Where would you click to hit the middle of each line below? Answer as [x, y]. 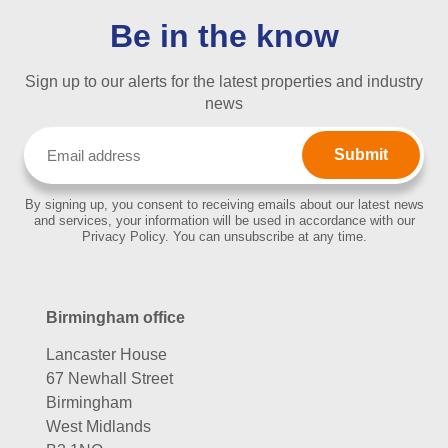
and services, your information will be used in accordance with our [224, 220]
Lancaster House [106, 354]
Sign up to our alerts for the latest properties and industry [224, 81]
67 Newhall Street [109, 378]
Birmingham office [115, 317]
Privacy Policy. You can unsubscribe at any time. [224, 236]
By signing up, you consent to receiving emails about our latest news [224, 204]
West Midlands [98, 426]
